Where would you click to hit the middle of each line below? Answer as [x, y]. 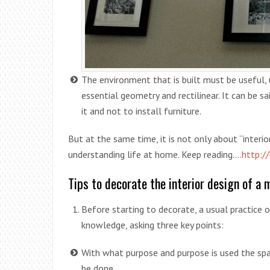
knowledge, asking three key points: [152, 225]
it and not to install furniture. [141, 111]
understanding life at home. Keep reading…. [155, 155]
